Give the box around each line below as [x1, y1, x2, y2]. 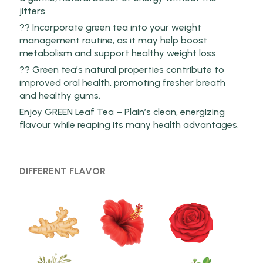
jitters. [19, 5, 47, 17]
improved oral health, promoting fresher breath [19, 77, 225, 89]
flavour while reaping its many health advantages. [19, 119, 239, 131]
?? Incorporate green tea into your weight [19, 22, 201, 33]
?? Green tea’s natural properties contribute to [19, 64, 224, 76]
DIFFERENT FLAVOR [19, 166, 106, 177]
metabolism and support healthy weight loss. [19, 48, 218, 59]
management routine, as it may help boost [19, 35, 207, 46]
